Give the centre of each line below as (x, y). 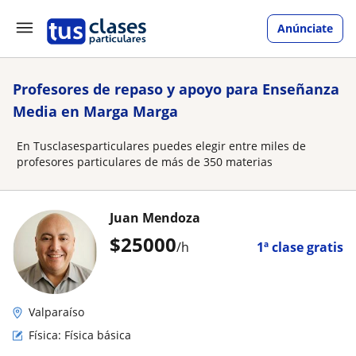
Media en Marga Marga (95, 111)
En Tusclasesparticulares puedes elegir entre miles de (161, 146)
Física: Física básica (80, 335)
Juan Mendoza (155, 218)
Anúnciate (305, 28)
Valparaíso (56, 312)
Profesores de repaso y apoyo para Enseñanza (176, 89)
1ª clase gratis (300, 247)
